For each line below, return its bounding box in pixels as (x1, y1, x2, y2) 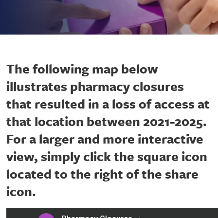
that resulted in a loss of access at (6, 94, 210, 113)
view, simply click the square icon (6, 147, 207, 166)
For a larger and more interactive (6, 129, 203, 148)
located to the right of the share (6, 164, 199, 183)
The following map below (6, 59, 158, 78)
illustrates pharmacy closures (6, 77, 184, 96)
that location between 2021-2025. (6, 112, 207, 131)
